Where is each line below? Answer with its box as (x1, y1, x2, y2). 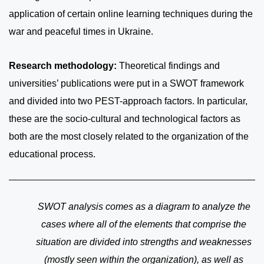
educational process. (9, 149, 95, 159)
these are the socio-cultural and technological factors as (9, 114, 240, 124)
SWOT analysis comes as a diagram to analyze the (37, 201, 250, 212)
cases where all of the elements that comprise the (41, 219, 246, 229)
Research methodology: (9, 61, 117, 71)
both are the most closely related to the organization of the (9, 131, 249, 141)
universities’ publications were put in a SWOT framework (9, 78, 244, 88)
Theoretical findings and (117, 61, 220, 71)
